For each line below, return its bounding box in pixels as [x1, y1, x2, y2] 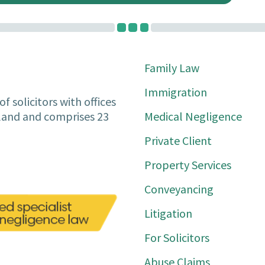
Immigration [144, 85, 207, 99]
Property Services [144, 157, 231, 172]
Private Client [144, 133, 212, 148]
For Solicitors [144, 230, 209, 245]
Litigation [144, 206, 192, 221]
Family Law [144, 60, 199, 75]
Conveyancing [144, 182, 214, 196]
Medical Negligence [144, 109, 242, 124]
